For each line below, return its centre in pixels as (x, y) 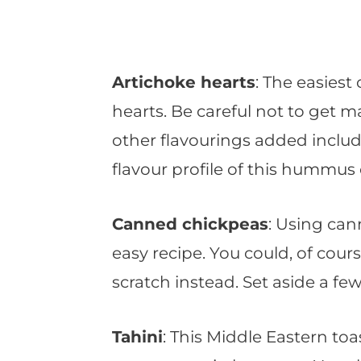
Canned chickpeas (190, 224)
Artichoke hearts (184, 83)
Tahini (137, 337)
